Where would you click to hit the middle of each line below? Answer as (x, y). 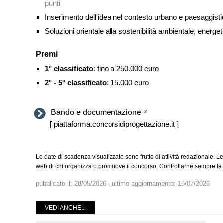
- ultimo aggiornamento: (142, 183)
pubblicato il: (55, 183)
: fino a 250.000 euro (126, 68)
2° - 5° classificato (75, 82)
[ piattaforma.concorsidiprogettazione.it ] (114, 124)
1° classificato (69, 68)
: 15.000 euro (127, 82)
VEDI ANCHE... (65, 207)
